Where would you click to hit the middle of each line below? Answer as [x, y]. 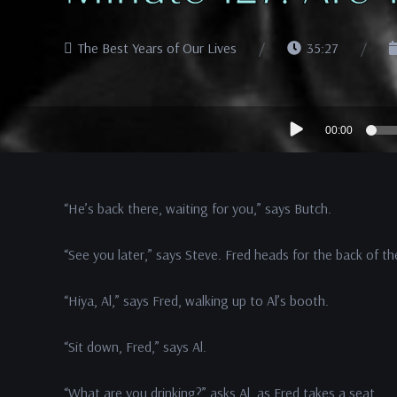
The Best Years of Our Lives [157, 48]
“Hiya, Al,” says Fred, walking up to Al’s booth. [196, 300]
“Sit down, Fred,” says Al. [135, 346]
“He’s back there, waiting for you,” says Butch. [198, 208]
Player [293, 140]
